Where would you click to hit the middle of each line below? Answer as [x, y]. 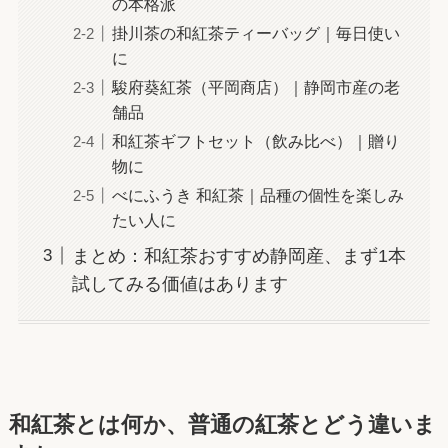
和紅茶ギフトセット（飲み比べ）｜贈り [255, 140]
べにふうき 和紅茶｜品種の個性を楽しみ [257, 194]
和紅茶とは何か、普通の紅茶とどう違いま [222, 425]
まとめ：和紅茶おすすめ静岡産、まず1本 [238, 255]
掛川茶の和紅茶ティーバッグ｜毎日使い [255, 32]
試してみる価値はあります [179, 283]
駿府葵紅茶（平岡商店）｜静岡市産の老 [255, 86]
